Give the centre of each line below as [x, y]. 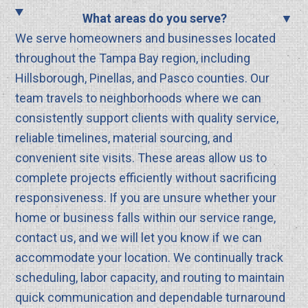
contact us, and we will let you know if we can [139, 238]
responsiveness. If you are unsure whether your [146, 198]
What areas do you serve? [154, 19]
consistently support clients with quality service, [147, 118]
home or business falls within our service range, [146, 218]
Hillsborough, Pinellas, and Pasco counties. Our [143, 78]
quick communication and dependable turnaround [151, 298]
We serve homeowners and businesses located [146, 38]
